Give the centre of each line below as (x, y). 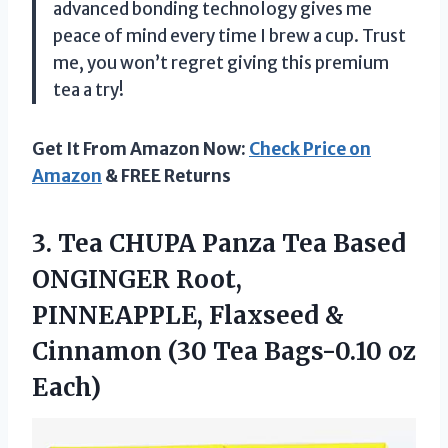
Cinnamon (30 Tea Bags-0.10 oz (224, 351)
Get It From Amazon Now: (140, 148)
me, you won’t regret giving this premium (221, 62)
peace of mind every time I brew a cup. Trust (229, 35)
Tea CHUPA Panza (167, 243)
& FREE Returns (166, 175)
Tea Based (341, 243)
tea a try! (88, 89)
